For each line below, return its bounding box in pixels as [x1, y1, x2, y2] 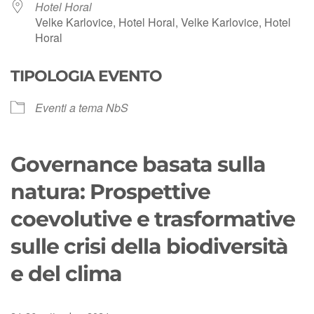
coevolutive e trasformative [11, 205, 295, 232]
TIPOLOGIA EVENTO [11, 66, 162, 86]
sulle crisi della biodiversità [11, 233, 288, 259]
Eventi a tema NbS [35, 99, 128, 116]
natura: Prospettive [11, 178, 210, 205]
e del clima [11, 260, 122, 287]
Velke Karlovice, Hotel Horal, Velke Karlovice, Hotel [35, 13, 291, 30]
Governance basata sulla [11, 151, 266, 177]
